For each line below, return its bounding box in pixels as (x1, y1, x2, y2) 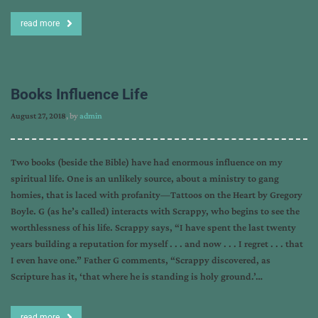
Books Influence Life (11, 86, 148, 103)
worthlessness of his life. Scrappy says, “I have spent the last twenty (11, 221, 296, 233)
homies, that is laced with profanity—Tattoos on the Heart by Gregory (11, 189, 302, 200)
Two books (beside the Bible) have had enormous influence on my (11, 156, 283, 168)
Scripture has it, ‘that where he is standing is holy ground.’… (11, 270, 263, 282)
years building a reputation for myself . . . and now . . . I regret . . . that (11, 238, 303, 249)
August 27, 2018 (11, 111, 66, 121)
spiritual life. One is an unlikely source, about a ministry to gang (11, 172, 279, 184)
